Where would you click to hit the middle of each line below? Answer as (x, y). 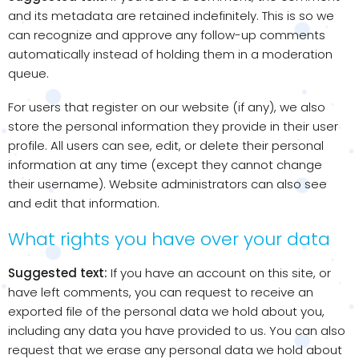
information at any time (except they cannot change (165, 165)
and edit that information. (84, 203)
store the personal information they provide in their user (173, 126)
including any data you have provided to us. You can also (177, 331)
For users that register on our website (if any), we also (167, 107)
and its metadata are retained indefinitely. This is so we (171, 16)
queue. (28, 73)
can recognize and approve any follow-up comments (167, 35)
